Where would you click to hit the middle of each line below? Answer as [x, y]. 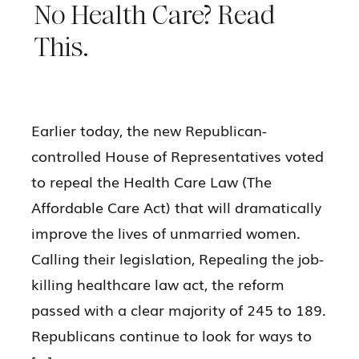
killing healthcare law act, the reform [158, 283]
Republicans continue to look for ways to [172, 335]
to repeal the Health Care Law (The [152, 181]
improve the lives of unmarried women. [166, 232]
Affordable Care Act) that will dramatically [177, 206]
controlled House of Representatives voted [178, 155]
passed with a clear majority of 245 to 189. [181, 309]
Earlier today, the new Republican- [149, 129]
